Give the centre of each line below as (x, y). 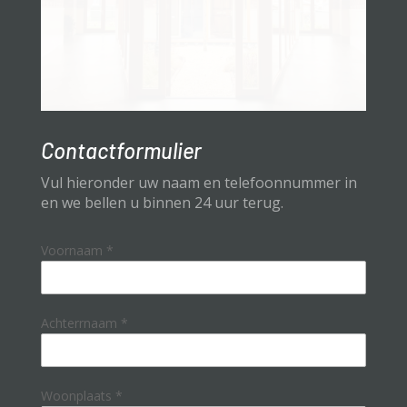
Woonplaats (78, 396)
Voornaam (73, 251)
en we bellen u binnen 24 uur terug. (162, 203)
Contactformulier (121, 151)
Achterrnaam (80, 323)
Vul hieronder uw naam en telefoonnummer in (199, 183)
